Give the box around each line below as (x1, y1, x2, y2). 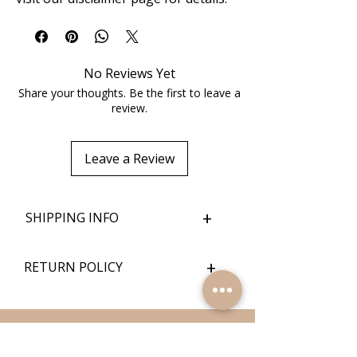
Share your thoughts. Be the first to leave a (18, 85, 241, 100)
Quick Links (16, 320, 97, 339)
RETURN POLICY (24, 258, 123, 276)
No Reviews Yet (84, 65, 175, 82)
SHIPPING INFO (25, 209, 119, 226)
